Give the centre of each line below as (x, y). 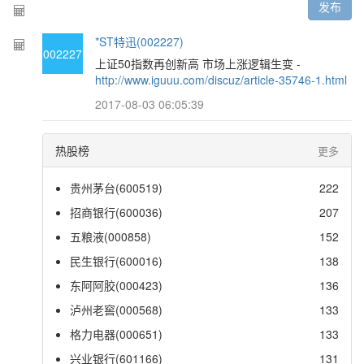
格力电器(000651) (117, 334)
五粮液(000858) (111, 236)
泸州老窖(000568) (117, 310)
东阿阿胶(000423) (117, 285)
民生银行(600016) (117, 261)
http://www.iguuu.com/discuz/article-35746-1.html (221, 80)
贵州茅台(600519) (117, 188)
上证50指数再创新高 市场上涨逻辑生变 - (198, 63)
